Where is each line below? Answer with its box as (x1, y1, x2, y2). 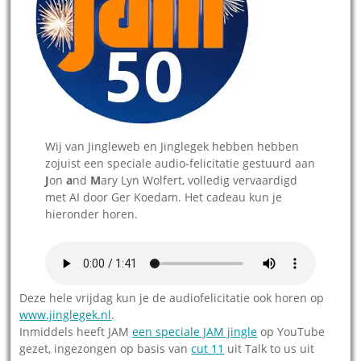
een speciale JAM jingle (132, 324, 258, 340)
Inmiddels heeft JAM (19, 324, 133, 340)
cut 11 (191, 341, 225, 357)
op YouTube (257, 324, 326, 340)
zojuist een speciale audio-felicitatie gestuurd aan (45, 156, 316, 172)
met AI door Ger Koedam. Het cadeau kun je (45, 189, 283, 205)
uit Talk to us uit (224, 341, 315, 357)
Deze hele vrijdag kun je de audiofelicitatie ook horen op (19, 290, 325, 306)
